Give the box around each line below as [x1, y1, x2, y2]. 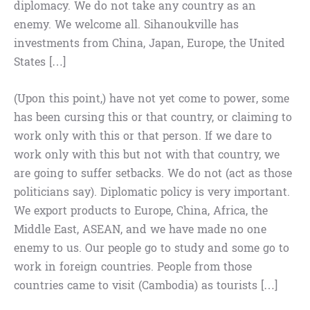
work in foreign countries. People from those [14, 257, 252, 277]
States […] [14, 52, 66, 73]
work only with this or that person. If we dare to [14, 126, 272, 147]
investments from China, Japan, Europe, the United [14, 33, 285, 54]
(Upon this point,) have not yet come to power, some [14, 89, 289, 109]
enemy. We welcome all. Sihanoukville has [14, 15, 239, 35]
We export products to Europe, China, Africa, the [14, 201, 268, 221]
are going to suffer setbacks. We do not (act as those [14, 163, 292, 184]
